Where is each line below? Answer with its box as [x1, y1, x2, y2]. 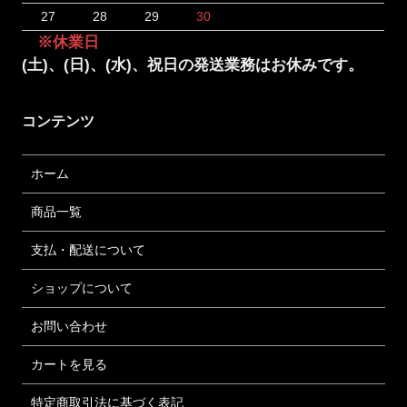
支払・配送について [31, 242, 146, 257]
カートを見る [31, 356, 108, 372]
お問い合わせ [31, 318, 108, 333]
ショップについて [31, 280, 134, 295]
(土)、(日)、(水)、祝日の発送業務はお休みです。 [22, 55, 364, 74]
